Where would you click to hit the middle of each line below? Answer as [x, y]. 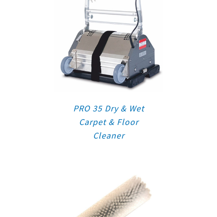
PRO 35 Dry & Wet [108, 108]
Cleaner [108, 135]
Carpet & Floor [108, 122]
